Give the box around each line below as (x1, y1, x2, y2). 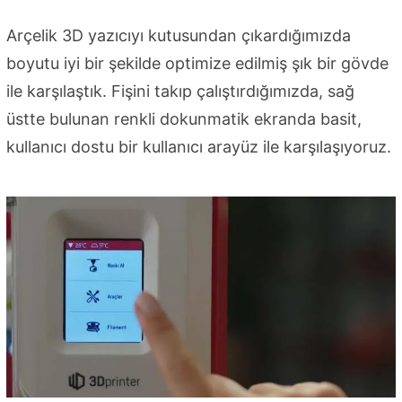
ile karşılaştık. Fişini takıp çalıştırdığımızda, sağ (6, 81, 354, 100)
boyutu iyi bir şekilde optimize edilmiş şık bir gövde (6, 53, 389, 73)
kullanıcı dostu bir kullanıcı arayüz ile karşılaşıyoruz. (6, 136, 391, 156)
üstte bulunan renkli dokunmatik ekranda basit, (6, 109, 362, 128)
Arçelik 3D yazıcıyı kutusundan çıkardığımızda (6, 25, 351, 45)
